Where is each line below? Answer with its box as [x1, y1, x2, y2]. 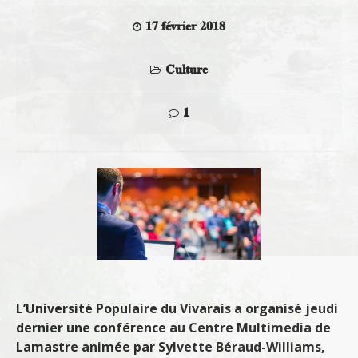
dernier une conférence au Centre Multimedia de [16, 319, 331, 337]
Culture [165, 61, 208, 79]
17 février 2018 [145, 18, 225, 36]
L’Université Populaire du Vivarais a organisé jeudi [16, 300, 338, 318]
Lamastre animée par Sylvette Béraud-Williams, [16, 338, 325, 356]
